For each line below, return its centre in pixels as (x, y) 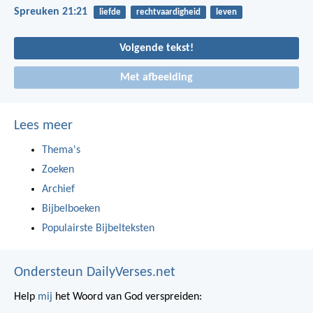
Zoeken (58, 170)
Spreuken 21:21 (51, 12)
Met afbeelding (156, 78)
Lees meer (43, 126)
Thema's (61, 150)
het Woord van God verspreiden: (127, 297)
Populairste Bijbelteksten (98, 228)
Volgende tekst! (156, 49)
